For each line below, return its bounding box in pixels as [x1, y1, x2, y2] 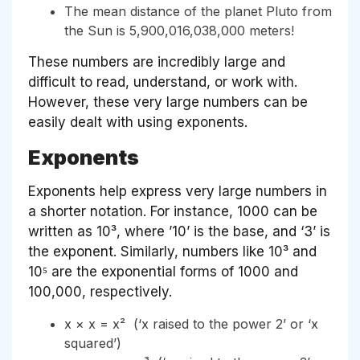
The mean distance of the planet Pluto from [64, 2, 332, 19]
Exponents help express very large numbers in [28, 182, 327, 199]
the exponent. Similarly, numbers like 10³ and [28, 243, 317, 260]
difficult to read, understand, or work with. [28, 73, 297, 90]
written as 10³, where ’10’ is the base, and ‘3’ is [28, 223, 330, 239]
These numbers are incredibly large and [28, 53, 285, 70]
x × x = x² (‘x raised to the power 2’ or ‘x [64, 315, 318, 332]
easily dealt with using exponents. [28, 113, 247, 130]
